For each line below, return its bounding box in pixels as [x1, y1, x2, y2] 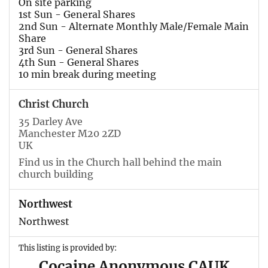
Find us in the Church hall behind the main [19, 156, 222, 168]
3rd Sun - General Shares [19, 44, 138, 56]
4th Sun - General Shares [19, 56, 139, 68]
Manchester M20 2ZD [19, 127, 121, 139]
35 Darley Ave [19, 115, 83, 127]
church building [19, 167, 93, 180]
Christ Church [19, 97, 89, 111]
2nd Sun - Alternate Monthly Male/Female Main [19, 20, 249, 32]
